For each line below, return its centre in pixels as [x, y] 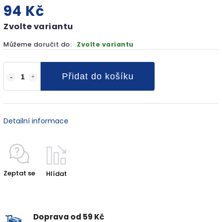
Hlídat [56, 173]
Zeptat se [19, 173]
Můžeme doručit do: [38, 44]
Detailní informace [36, 121]
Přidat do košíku [98, 76]
